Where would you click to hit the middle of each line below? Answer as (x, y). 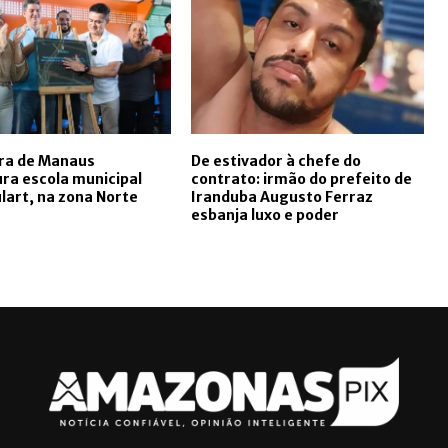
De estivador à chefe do (275, 160)
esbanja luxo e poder (264, 214)
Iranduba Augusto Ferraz (281, 196)
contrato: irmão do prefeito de (301, 178)
